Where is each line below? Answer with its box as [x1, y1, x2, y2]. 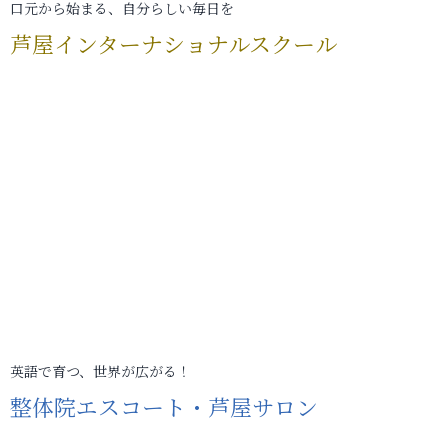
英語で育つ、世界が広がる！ [10, 361, 191, 381]
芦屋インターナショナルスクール [10, 28, 337, 59]
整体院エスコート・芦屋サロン [10, 391, 318, 422]
